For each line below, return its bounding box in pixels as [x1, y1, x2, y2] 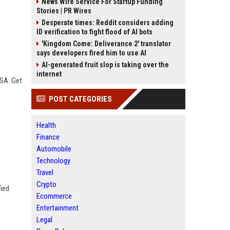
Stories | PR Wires [36, 7, 91, 15]
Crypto [36, 180, 56, 189]
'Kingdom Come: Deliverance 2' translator [42, 40, 171, 48]
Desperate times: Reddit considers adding [42, 18, 174, 27]
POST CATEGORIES [49, 94, 112, 104]
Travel [36, 168, 53, 177]
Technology [36, 156, 70, 165]
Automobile [36, 144, 71, 154]
